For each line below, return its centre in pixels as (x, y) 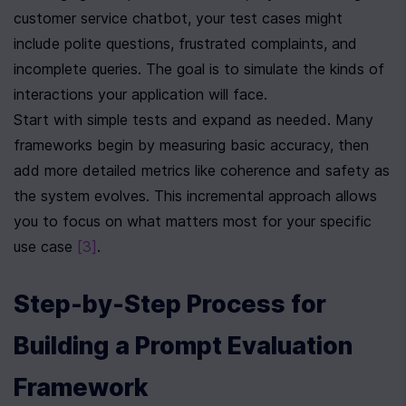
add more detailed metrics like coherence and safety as (202, 170)
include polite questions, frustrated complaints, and (185, 43)
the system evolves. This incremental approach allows (195, 196)
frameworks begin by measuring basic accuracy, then (191, 145)
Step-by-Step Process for (170, 304)
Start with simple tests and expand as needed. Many (193, 120)
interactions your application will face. (140, 94)
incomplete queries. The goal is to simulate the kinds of (199, 69)
